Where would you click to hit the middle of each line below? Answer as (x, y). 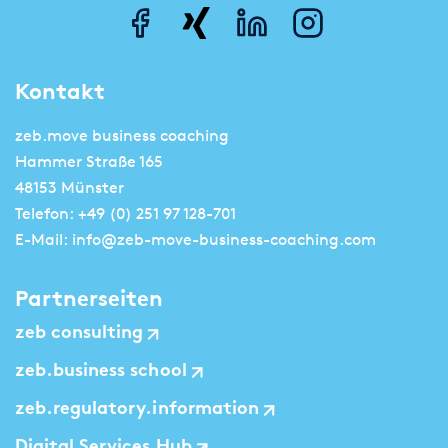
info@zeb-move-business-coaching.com (224, 239)
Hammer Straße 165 (89, 161)
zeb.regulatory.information (137, 409)
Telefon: (46, 213)
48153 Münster (69, 187)
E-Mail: (43, 239)
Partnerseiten (89, 298)
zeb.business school (101, 371)
